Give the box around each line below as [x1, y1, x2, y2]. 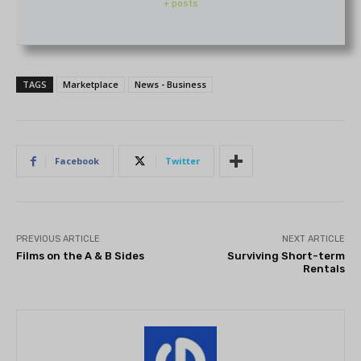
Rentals [302, 263, 345, 276]
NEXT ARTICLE [281, 234, 345, 245]
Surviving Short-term [226, 250, 345, 263]
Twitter [165, 155, 200, 168]
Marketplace [63, 78, 118, 91]
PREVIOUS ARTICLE [16, 234, 100, 245]
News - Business [135, 78, 206, 91]
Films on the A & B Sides [16, 250, 144, 263]
